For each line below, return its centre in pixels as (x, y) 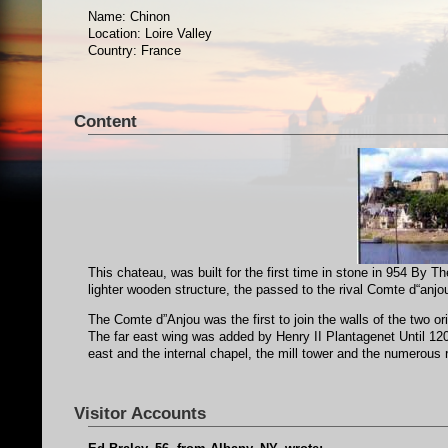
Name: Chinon (129, 17)
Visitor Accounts (139, 413)
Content (105, 122)
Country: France (135, 51)
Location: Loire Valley (150, 34)
